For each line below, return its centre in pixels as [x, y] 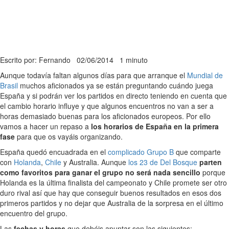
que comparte [197, 152]
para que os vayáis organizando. [69, 137]
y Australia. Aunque [95, 162]
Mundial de [205, 75]
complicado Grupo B [141, 152]
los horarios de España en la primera [155, 127]
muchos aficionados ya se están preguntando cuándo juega [116, 86]
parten [211, 162]
